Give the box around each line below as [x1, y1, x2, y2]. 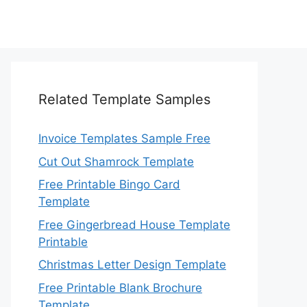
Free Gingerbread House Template [38, 217, 230, 232]
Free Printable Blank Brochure [38, 280, 202, 295]
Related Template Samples [38, 91, 210, 108]
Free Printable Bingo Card [38, 177, 180, 191]
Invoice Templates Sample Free [38, 132, 210, 145]
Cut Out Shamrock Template [38, 154, 194, 169]
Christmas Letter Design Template [38, 258, 226, 271]
